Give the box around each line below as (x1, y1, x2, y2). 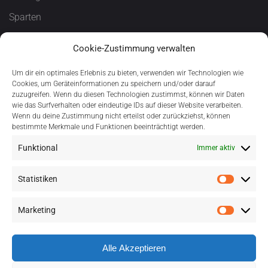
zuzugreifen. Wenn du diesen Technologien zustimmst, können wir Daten (12, 90, 245, 99)
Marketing (18, 205, 56, 215)
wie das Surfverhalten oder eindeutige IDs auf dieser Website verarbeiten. (12, 101, 243, 109)
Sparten (9, 11, 41, 23)
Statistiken (18, 174, 57, 184)
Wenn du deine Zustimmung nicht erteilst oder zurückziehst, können (12, 112, 230, 120)
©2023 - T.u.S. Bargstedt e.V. (9, 251, 129, 263)
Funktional (18, 143, 57, 153)
